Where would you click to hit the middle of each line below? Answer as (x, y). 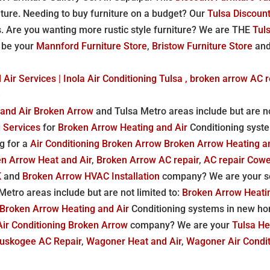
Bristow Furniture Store (202, 46)
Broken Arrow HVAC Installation (91, 176)
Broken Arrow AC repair (148, 160)
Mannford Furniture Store (92, 46)
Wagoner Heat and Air (134, 241)
